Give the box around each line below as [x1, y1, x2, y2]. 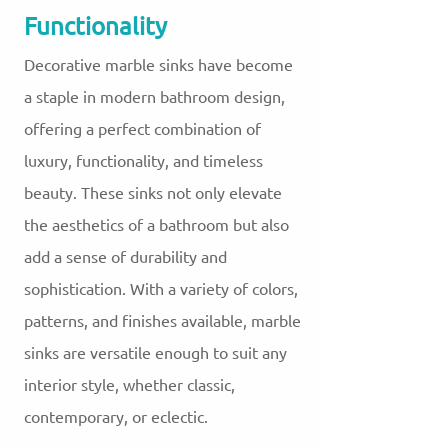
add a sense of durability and [24, 243, 227, 272]
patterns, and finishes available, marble [24, 307, 301, 336]
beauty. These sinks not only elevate [24, 179, 282, 208]
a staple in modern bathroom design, [24, 83, 285, 112]
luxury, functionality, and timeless [24, 147, 263, 176]
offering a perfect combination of [24, 115, 261, 144]
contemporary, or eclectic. [24, 403, 208, 432]
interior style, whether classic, [24, 371, 235, 400]
